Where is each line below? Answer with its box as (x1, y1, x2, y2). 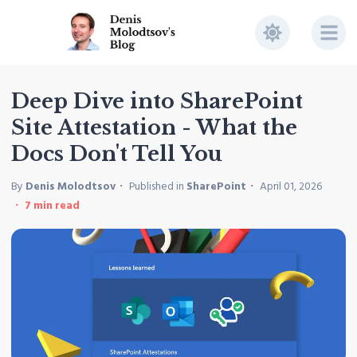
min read (30, 198, 80, 215)
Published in (128, 178, 186, 196)
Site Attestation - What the (10, 114, 297, 140)
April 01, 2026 (259, 178, 322, 196)
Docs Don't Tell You (10, 140, 222, 167)
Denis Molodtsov (25, 178, 116, 196)
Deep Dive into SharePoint (10, 88, 303, 114)
